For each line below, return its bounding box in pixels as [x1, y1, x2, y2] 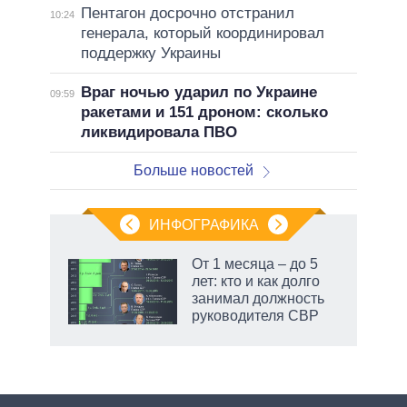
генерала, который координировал [80, 24, 324, 42]
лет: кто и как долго [192, 273, 320, 289]
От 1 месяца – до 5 [192, 255, 318, 272]
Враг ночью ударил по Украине [80, 83, 317, 101]
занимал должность [192, 290, 324, 306]
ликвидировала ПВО [80, 123, 237, 141]
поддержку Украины [80, 44, 221, 62]
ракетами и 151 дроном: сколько [80, 103, 328, 121]
